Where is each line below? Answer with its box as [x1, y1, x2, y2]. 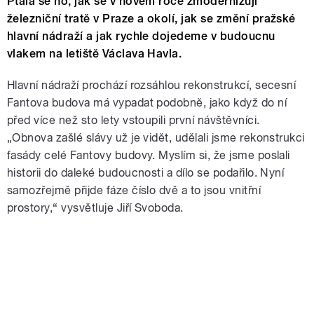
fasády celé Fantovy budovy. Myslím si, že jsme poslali [7, 149, 290, 163]
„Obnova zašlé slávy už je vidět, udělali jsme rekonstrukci [7, 131, 305, 145]
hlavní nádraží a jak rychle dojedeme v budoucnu [7, 29, 275, 43]
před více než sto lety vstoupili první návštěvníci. [7, 114, 260, 128]
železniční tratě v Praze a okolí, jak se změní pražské [7, 12, 296, 26]
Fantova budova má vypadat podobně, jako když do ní [7, 96, 287, 110]
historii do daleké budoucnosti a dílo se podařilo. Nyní [7, 166, 285, 180]
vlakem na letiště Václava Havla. [7, 47, 182, 61]
